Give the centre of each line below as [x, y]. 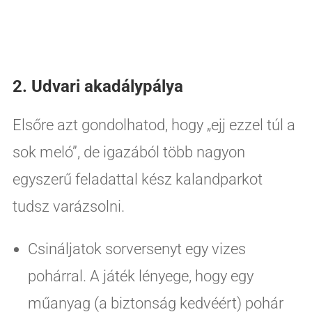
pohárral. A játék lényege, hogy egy [140, 276]
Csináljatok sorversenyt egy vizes [136, 249]
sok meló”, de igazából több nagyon [128, 152]
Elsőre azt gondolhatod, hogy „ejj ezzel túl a [154, 125]
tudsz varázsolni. [68, 206]
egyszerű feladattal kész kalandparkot [137, 179]
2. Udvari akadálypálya [97, 86]
